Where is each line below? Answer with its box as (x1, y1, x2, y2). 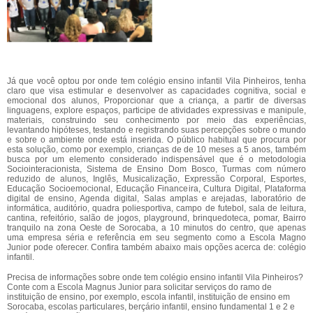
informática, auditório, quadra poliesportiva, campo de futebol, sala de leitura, (7, 203, 306, 213)
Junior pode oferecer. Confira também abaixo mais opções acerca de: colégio (7, 242, 306, 252)
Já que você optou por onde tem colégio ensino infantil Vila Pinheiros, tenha (7, 76, 306, 86)
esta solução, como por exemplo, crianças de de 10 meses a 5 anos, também (7, 145, 306, 154)
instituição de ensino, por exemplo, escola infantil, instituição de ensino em (7, 292, 290, 302)
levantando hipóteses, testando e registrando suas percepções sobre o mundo (7, 125, 306, 135)
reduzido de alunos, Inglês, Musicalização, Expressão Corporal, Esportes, (7, 174, 306, 184)
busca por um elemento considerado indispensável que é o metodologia (7, 154, 306, 164)
